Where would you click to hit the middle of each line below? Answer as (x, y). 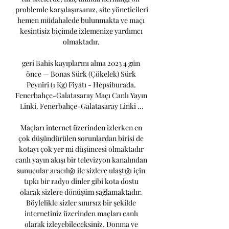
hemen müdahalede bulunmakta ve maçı (81, 20)
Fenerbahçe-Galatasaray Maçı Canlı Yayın (81, 96)
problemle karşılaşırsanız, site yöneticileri (82, 10)
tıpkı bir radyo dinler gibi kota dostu (81, 181)
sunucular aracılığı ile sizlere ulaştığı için (81, 171)
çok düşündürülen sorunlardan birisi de (81, 139)
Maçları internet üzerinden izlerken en (81, 128)
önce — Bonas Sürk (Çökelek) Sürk (81, 74)
